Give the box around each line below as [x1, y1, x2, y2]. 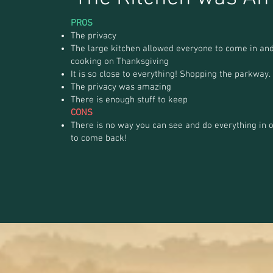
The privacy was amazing [71, 81, 171, 93]
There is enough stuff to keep [71, 94, 190, 105]
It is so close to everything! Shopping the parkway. [71, 68, 271, 80]
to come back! [71, 132, 127, 144]
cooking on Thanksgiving [71, 55, 169, 67]
